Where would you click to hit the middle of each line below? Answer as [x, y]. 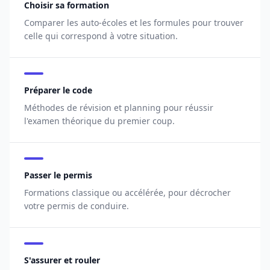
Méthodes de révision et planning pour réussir [119, 108]
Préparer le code [58, 90]
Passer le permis [58, 175]
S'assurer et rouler [62, 260]
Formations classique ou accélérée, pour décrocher [127, 193]
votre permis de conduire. [77, 206]
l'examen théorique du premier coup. [99, 121]
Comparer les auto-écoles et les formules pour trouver [134, 23]
